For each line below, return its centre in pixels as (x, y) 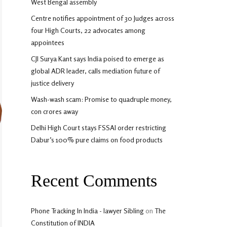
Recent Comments (94, 181)
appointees (48, 42)
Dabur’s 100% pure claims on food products (97, 140)
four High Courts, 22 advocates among (88, 30)
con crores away (54, 111)
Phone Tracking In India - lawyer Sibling (87, 211)
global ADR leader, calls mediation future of (96, 71)
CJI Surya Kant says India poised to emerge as (98, 59)
